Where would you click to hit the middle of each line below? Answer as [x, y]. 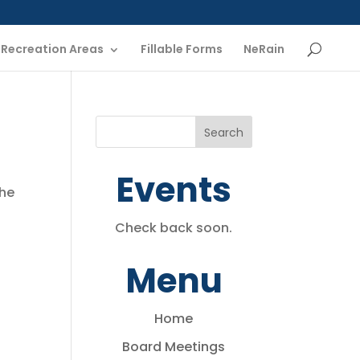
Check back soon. [174, 228]
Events [174, 190]
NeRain [264, 49]
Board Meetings [174, 347]
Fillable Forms [182, 49]
